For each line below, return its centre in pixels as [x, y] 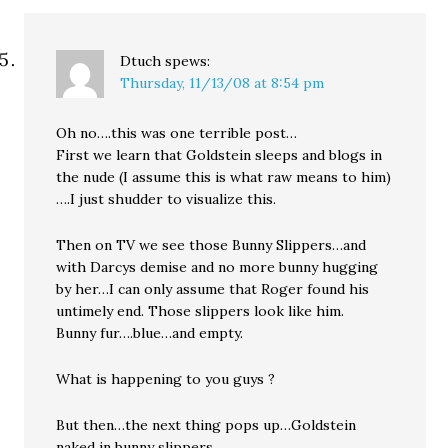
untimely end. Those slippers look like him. [200, 311]
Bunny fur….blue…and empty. [150, 333]
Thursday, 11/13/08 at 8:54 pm [222, 83]
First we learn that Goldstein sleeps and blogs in [219, 155]
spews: [188, 61]
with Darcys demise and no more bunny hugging [217, 267]
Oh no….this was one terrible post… [177, 133]
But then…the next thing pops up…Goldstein [206, 425]
